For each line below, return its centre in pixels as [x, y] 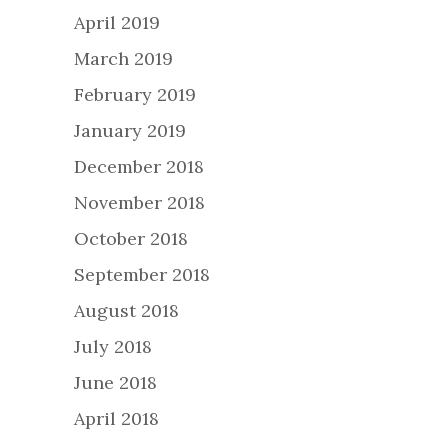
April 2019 [117, 23]
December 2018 [139, 167]
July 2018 [113, 347]
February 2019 [135, 95]
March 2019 [123, 59]
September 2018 [142, 275]
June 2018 [115, 383]
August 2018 [126, 311]
